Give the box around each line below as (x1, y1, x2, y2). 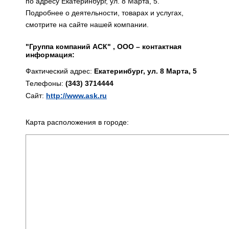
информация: (26, 51, 75, 59)
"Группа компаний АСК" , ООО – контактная (26, 42, 181, 51)
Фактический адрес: (26, 67, 94, 75)
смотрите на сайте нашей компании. (26, 20, 149, 29)
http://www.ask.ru (46, 91, 107, 100)
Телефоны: (26, 79, 65, 87)
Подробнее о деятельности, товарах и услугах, (26, 9, 184, 17)
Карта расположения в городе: (26, 118, 129, 126)
